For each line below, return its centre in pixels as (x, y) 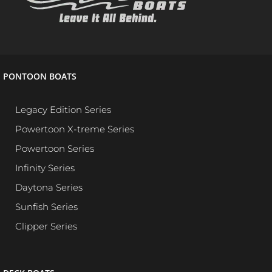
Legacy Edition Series (63, 110)
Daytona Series (49, 187)
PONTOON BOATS (40, 76)
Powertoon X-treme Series (75, 129)
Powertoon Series (55, 148)
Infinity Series (45, 168)
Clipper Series (46, 226)
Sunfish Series (46, 207)
